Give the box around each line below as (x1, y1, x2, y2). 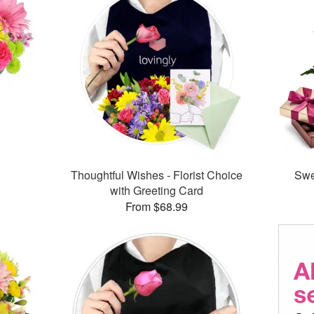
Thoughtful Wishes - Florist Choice (71, 167, 243, 184)
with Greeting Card (110, 182, 204, 199)
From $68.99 (125, 198, 189, 215)
